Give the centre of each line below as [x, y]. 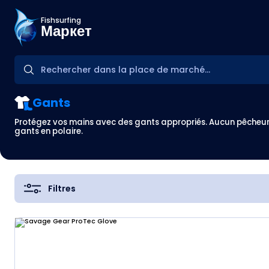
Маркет [66, 31]
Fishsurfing [61, 20]
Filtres [62, 188]
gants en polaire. [49, 131]
